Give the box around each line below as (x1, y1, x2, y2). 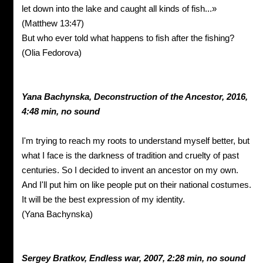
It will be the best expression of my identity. (22, 194, 185, 205)
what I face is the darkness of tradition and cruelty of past (22, 150, 239, 161)
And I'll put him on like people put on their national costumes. (22, 180, 251, 190)
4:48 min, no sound (22, 106, 100, 117)
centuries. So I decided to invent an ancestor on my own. (22, 165, 238, 176)
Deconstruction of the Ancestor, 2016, (94, 92, 248, 102)
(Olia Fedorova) (22, 48, 82, 58)
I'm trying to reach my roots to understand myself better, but (22, 136, 249, 146)
